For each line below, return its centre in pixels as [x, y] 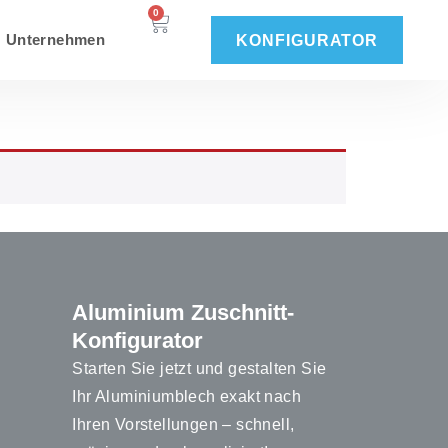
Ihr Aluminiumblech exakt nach [186, 397]
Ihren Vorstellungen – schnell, [183, 425]
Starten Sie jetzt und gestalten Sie [199, 369]
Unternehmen [55, 39]
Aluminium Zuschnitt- [183, 313]
